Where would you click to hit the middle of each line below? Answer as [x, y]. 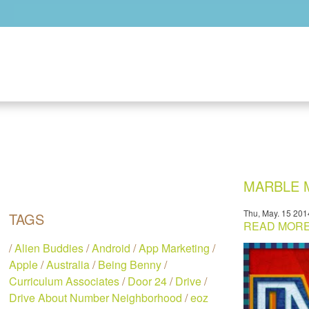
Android [111, 248]
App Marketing [175, 248]
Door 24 [148, 281]
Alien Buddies [49, 248]
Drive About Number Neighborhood [96, 298]
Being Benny [130, 265]
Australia [68, 265]
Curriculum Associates [64, 281]
